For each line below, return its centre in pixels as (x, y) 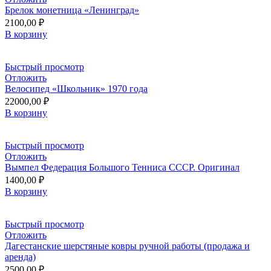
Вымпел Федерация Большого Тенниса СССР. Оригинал (122, 167)
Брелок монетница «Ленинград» (72, 10)
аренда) (20, 256)
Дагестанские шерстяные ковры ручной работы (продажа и (127, 246)
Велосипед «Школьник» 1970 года (76, 88)
